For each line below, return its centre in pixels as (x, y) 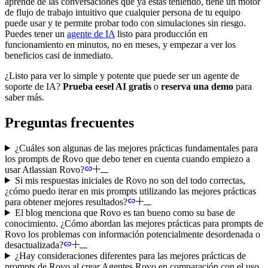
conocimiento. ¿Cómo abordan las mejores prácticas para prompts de (134, 223)
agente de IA (91, 33)
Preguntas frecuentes (69, 122)
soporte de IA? (34, 86)
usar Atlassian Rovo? (45, 169)
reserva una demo (197, 86)
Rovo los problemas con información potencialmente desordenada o (133, 234)
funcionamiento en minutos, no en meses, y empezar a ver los (120, 44)
